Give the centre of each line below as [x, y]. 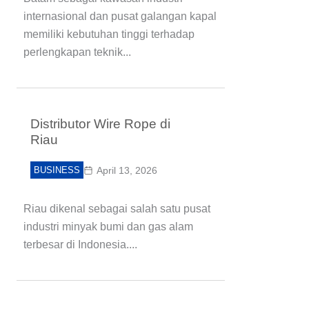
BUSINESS [57, 170]
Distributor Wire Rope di [100, 124]
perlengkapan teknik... [77, 52]
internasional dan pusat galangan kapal [120, 16]
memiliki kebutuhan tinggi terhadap [109, 34]
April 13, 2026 [127, 170]
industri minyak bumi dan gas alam [108, 227]
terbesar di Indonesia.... [80, 245]
